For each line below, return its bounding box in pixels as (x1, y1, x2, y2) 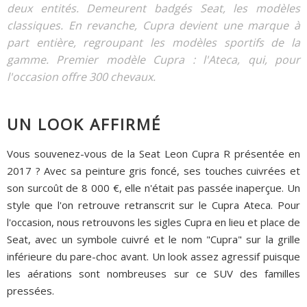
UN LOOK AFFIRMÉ (7, 113, 161, 135)
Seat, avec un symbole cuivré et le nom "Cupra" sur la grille (7, 232, 300, 247)
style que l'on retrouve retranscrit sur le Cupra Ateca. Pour (7, 198, 300, 212)
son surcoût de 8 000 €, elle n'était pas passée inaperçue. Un (7, 181, 300, 195)
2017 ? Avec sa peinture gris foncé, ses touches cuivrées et (7, 164, 300, 178)
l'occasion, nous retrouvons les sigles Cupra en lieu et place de (7, 215, 300, 230)
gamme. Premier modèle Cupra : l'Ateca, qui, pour (7, 52, 300, 67)
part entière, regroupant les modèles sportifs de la (7, 35, 300, 50)
